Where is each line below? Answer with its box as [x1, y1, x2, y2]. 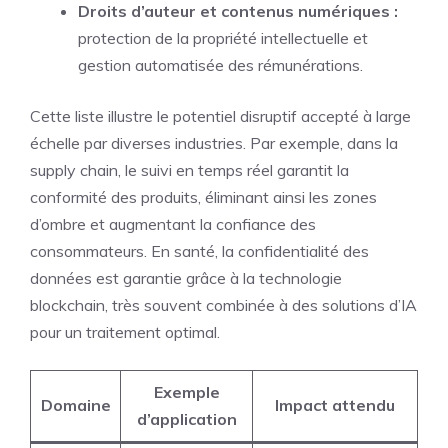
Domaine [40, 395, 111, 416]
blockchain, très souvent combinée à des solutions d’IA [30, 295, 417, 316]
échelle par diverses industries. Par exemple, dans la [30, 133, 398, 154]
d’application [136, 409, 237, 430]
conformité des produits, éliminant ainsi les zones [30, 187, 377, 208]
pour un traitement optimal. [30, 322, 220, 343]
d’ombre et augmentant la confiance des [30, 214, 316, 235]
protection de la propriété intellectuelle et [78, 28, 368, 49]
